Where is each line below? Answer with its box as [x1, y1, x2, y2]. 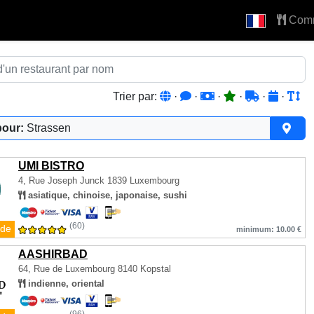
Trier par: [113, 90, 160, 102]
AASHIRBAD [18, 248, 88, 260]
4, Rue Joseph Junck [18, 175, 107, 186]
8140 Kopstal [115, 264, 171, 274]
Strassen [27, 122, 71, 134]
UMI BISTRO [18, 160, 84, 172]
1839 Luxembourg [107, 175, 179, 186]
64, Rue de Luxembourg [18, 264, 115, 274]
